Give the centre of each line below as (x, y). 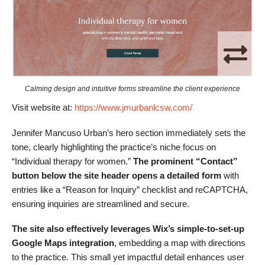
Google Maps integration (63, 243)
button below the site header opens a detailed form (117, 175)
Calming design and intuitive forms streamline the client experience (132, 89)
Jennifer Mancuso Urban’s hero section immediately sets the (129, 132)
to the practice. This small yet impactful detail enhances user (128, 257)
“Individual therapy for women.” (72, 161)
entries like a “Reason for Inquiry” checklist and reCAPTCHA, (130, 189)
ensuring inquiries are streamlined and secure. (101, 203)
